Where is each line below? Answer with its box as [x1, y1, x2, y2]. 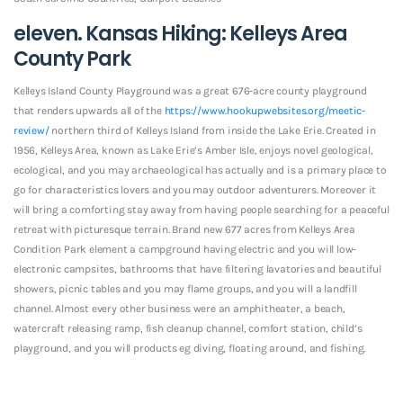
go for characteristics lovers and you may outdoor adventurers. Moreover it [13, 183, 377, 196]
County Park [13, 44, 130, 73]
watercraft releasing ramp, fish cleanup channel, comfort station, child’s [13, 321, 363, 335]
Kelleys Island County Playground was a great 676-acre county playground [13, 84, 367, 97]
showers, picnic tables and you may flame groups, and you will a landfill [13, 282, 357, 295]
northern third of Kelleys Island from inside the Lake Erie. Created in [49, 123, 376, 137]
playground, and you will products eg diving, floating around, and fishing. [13, 341, 366, 354]
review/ [13, 123, 49, 137]
